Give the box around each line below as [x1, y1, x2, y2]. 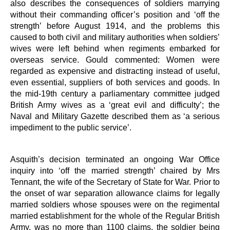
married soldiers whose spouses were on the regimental [10, 200, 220, 209]
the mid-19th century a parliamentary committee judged [10, 89, 220, 98]
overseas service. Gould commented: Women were [10, 55, 220, 64]
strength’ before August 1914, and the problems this [10, 21, 220, 30]
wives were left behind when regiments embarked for [10, 44, 220, 53]
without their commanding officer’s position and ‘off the [10, 10, 220, 19]
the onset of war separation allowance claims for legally [10, 188, 220, 198]
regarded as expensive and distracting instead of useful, [10, 66, 220, 75]
